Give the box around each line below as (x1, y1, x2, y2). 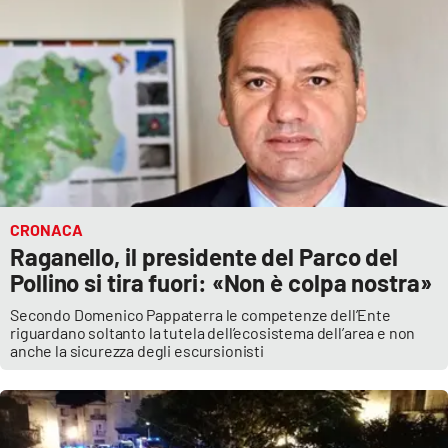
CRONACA (10, 219, 83, 239)
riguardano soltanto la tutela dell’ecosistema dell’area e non (10, 322, 416, 342)
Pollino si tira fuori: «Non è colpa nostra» (10, 267, 432, 297)
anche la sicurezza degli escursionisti (10, 340, 264, 360)
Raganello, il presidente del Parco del (10, 241, 399, 271)
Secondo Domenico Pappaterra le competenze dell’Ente (10, 304, 391, 324)
